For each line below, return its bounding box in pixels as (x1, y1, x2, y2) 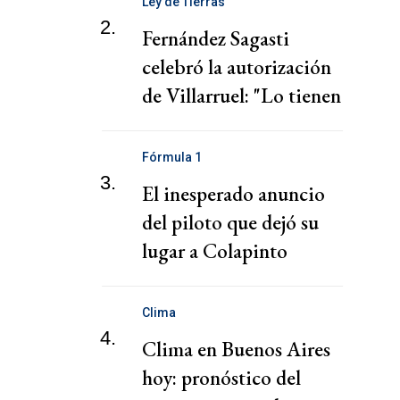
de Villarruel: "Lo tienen (142, 81, 341, 109)
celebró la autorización (142, 53, 331, 80)
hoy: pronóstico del (142, 364, 301, 392)
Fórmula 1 (142, 150, 202, 165)
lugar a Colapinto (142, 237, 287, 265)
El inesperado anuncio (142, 180, 325, 208)
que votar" (142, 110, 226, 137)
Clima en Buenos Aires (142, 336, 330, 363)
